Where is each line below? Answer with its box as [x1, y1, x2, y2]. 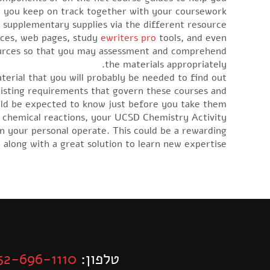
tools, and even [156, 31, 227, 45]
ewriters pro [101, 31, 156, 45]
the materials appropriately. [105, 57, 227, 71]
